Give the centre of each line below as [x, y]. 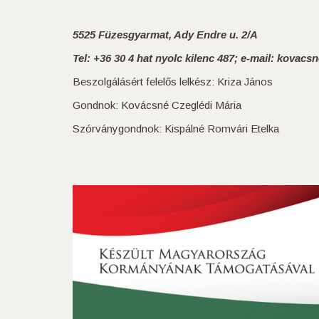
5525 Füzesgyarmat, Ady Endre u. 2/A [165, 35]
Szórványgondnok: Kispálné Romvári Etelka [176, 129]
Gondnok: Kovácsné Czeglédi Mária [157, 105]
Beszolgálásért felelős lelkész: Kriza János [173, 82]
